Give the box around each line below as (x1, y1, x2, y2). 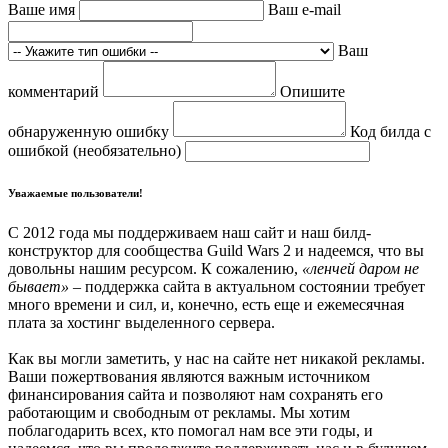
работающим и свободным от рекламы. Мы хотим (8, 403, 350, 421)
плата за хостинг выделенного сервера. (8, 313, 275, 331)
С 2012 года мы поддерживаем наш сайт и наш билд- (8, 223, 371, 241)
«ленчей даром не (302, 259, 419, 277)
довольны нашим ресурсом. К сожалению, (8, 259, 302, 277)
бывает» (8, 277, 69, 295)
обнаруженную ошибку (8, 122, 173, 140)
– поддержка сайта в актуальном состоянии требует (69, 277, 425, 295)
